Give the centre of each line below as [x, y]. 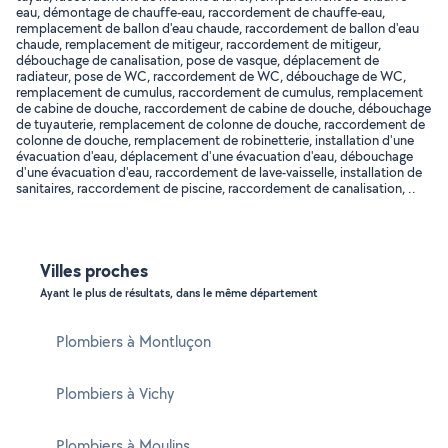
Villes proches [94, 270]
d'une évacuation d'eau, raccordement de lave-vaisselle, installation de [219, 172]
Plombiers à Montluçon [133, 341]
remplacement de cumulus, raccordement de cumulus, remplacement [219, 92]
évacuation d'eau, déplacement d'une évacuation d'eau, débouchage [214, 156]
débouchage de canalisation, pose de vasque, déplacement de [197, 60]
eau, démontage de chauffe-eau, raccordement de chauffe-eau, [200, 12]
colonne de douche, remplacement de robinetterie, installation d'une [215, 140]
